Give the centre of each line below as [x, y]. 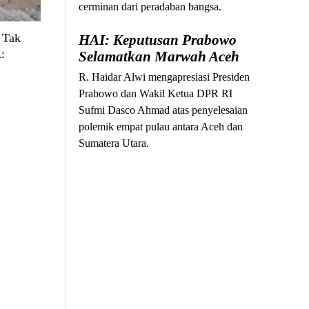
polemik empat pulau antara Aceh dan [161, 127]
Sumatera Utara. [114, 143]
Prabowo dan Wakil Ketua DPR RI [156, 94]
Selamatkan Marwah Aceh [159, 57]
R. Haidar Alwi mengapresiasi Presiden [165, 77]
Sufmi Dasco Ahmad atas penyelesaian [163, 110]
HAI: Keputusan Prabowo [158, 40]
